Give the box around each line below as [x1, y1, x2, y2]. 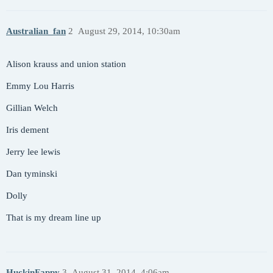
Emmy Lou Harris [6, 81, 74, 91]
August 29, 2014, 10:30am [77, 26, 180, 36]
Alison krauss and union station [6, 59, 126, 69]
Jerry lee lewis [6, 147, 60, 157]
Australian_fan [6, 26, 66, 36]
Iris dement [6, 125, 49, 135]
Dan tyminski [6, 169, 57, 179]
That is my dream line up [6, 213, 101, 223]
